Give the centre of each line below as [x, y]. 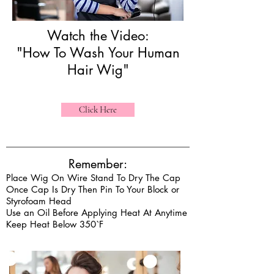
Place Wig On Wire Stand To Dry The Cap [93, 178]
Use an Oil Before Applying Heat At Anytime [97, 213]
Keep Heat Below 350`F [55, 224]
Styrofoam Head [39, 201]
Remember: [98, 164]
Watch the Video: [98, 35]
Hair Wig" [98, 70]
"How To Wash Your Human [98, 53]
